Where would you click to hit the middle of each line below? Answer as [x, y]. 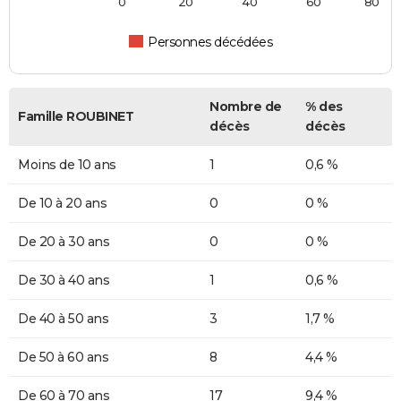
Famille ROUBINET [76, 117]
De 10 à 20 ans [62, 204]
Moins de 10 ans [67, 165]
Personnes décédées [210, 43]
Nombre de [246, 107]
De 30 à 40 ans [64, 281]
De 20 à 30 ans [64, 242]
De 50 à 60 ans [63, 358]
